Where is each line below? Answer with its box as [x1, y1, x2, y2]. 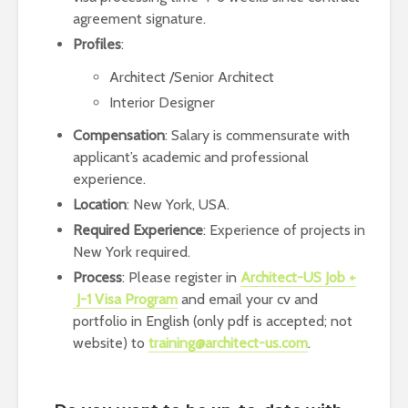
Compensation [73, 127, 165, 144]
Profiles [73, 36, 121, 53]
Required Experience [73, 221, 203, 239]
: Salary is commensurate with [165, 127, 350, 144]
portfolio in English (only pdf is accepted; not [73, 312, 352, 330]
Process [73, 269, 122, 286]
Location [73, 196, 127, 213]
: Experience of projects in [203, 221, 365, 239]
